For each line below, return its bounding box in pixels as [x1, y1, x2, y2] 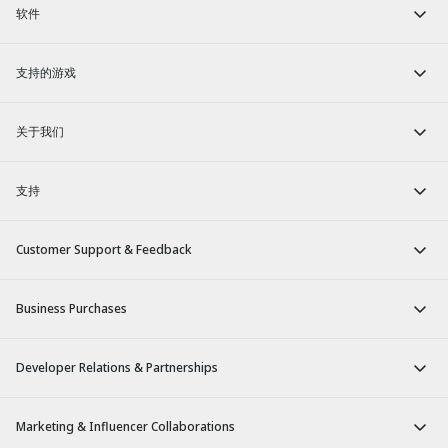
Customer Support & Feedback [16, 241, 192, 259]
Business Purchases [16, 300, 127, 318]
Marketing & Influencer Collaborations [16, 418, 235, 436]
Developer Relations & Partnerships [16, 359, 218, 377]
